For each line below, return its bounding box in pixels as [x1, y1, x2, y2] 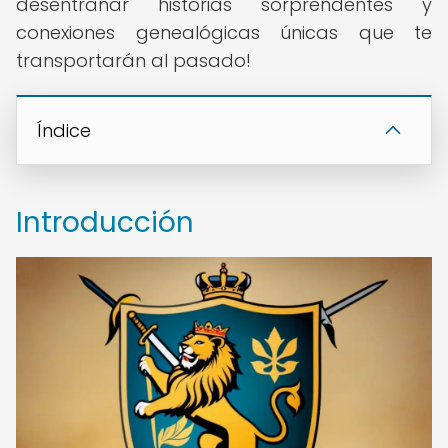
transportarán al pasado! [16, 48, 251, 73]
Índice [37, 118, 91, 143]
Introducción [16, 203, 194, 242]
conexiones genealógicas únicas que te [16, 20, 432, 45]
